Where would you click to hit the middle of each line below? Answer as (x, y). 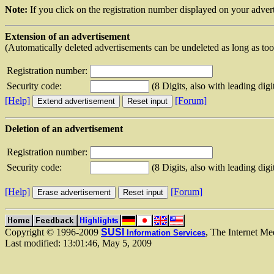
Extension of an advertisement (67, 36)
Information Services (165, 232)
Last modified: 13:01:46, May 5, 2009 (78, 243)
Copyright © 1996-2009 (53, 232)
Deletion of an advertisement (64, 128)
